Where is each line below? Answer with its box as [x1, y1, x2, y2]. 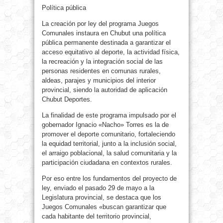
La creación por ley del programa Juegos [42, 20, 159, 28]
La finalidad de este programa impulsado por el [42, 111, 176, 119]
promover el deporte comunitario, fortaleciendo [42, 130, 175, 138]
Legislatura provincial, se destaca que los [42, 194, 161, 202]
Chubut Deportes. [42, 96, 92, 104]
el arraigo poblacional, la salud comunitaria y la [42, 149, 177, 157]
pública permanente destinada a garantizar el [42, 39, 171, 47]
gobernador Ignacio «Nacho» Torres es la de [42, 121, 169, 129]
